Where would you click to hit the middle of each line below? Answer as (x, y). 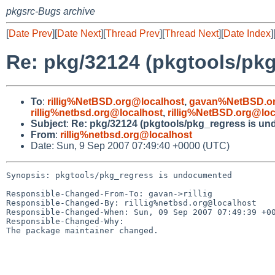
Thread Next (192, 33)
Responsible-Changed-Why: (65, 221)
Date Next (79, 33)
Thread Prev (133, 33)
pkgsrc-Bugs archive (51, 11)
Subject (48, 123)
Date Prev (30, 33)
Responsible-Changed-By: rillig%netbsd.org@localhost (131, 203)
